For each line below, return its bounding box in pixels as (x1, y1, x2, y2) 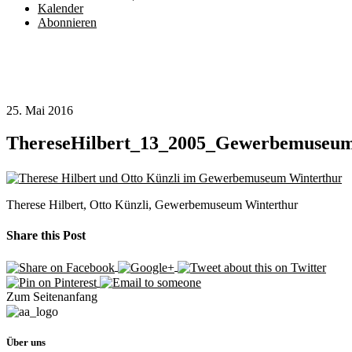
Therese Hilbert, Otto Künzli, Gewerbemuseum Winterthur (6, 197, 298, 211)
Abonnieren (38, 15, 97, 29)
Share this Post (6, 228, 86, 242)
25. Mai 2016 (6, 103, 73, 117)
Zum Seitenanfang (6, 289, 97, 303)
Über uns (6, 336, 46, 349)
